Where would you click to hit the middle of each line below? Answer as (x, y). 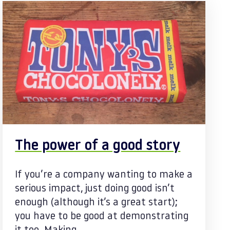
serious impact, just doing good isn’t (95, 189)
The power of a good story (98, 146)
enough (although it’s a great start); (97, 203)
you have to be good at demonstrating (102, 217)
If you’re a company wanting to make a (104, 175)
